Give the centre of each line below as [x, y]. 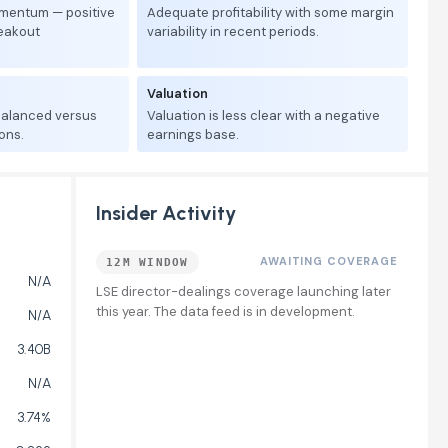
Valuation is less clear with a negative [263, 115]
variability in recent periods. [233, 31]
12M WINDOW [147, 261]
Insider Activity [166, 213]
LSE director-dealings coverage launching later [243, 291]
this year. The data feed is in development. [225, 311]
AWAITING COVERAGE [329, 261]
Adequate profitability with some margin [270, 12]
